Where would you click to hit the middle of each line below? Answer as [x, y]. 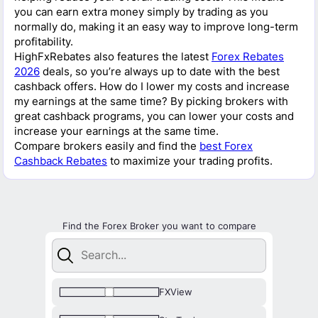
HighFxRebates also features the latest [113, 56]
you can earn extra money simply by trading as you [141, 12]
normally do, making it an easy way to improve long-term [156, 27]
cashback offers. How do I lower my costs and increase [152, 86]
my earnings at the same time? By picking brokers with [151, 101]
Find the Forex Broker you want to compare [159, 226]
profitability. [44, 42]
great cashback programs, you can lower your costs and [154, 116]
